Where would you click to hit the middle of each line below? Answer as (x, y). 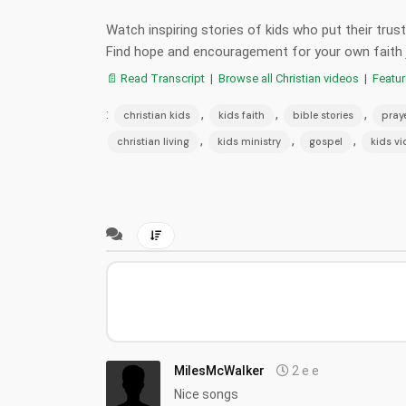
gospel (326, 141)
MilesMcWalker (219, 370)
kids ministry (249, 141)
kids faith (242, 115)
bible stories (323, 115)
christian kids (157, 115)
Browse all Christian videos (289, 78)
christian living (153, 141)
